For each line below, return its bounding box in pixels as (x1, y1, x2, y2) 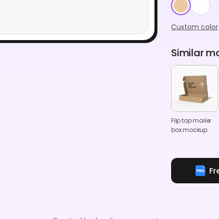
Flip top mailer (171, 116, 212, 125)
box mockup (171, 126, 208, 134)
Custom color (171, 22, 218, 32)
